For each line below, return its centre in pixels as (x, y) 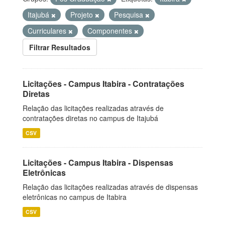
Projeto (83, 15)
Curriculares (48, 31)
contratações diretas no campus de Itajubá (90, 118)
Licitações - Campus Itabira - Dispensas (98, 162)
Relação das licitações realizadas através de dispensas (110, 187)
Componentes (111, 31)
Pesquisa (130, 15)
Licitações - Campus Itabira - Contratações (103, 84)
